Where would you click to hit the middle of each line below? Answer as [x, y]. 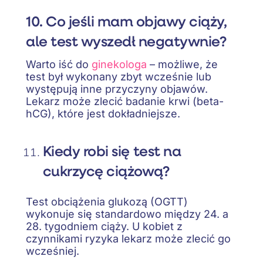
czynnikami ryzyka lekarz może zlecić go [128, 239]
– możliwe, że [182, 64]
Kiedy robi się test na [112, 151]
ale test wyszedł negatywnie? [126, 41]
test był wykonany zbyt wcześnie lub [119, 76]
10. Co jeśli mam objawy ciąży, [127, 21]
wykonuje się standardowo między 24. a [127, 214]
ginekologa [119, 64]
